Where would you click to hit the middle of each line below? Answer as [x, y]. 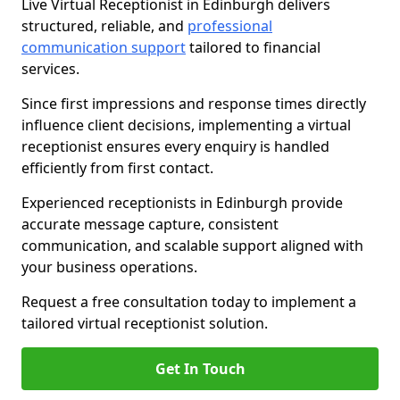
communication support [104, 47]
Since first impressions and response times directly [194, 104]
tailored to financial [253, 47]
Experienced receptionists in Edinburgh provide [182, 203]
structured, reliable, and [104, 26]
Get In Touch [200, 369]
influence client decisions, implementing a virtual [186, 125]
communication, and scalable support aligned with [192, 246]
